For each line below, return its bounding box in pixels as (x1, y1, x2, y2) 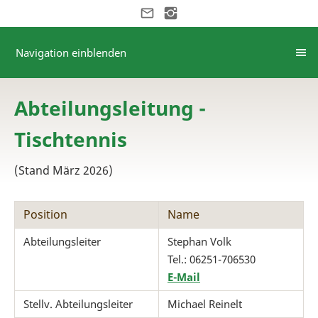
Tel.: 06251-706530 (168, 252, 256, 266)
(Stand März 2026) (14, 163, 113, 178)
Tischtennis (14, 126, 127, 153)
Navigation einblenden (16, 45, 126, 60)
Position (23, 207, 67, 222)
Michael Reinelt (168, 297, 242, 311)
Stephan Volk (168, 234, 231, 248)
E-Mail (168, 270, 200, 284)
